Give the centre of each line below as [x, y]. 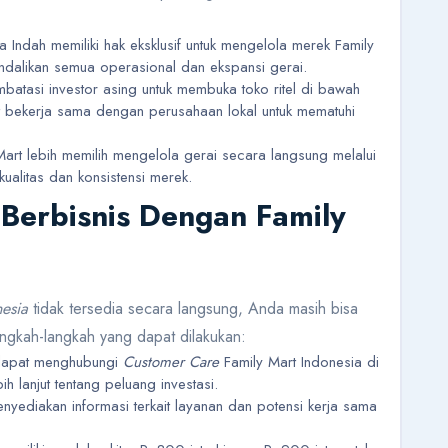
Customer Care [171, 362]
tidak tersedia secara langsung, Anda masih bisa [193, 309]
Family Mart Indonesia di [299, 362]
